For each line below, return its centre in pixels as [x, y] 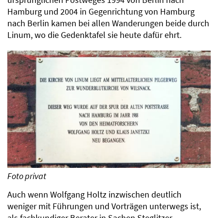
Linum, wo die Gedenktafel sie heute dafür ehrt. [94, 35]
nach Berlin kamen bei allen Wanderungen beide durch [108, 23]
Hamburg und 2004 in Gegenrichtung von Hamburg [101, 11]
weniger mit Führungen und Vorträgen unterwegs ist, [104, 206]
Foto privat [27, 176]
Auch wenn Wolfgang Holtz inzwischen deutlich [94, 194]
